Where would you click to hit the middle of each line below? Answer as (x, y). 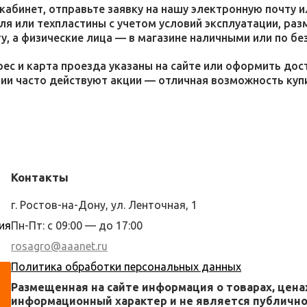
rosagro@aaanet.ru (59, 246)
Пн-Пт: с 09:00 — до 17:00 (77, 225)
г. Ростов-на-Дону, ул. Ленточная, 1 (104, 205)
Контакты (40, 177)
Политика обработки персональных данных (126, 267)
